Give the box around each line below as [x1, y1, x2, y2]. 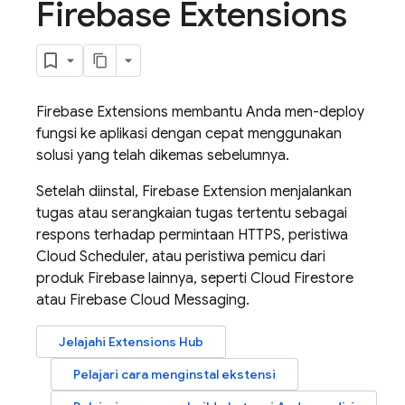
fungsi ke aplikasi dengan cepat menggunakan [36, 125, 342, 143]
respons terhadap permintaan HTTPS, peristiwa [36, 226, 348, 244]
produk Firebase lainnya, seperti [36, 269, 250, 287]
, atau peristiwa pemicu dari [145, 248, 325, 266]
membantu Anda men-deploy [168, 103, 364, 121]
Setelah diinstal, [36, 183, 142, 201]
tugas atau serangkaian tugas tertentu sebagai [36, 204, 347, 222]
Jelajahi [59, 334, 108, 350]
